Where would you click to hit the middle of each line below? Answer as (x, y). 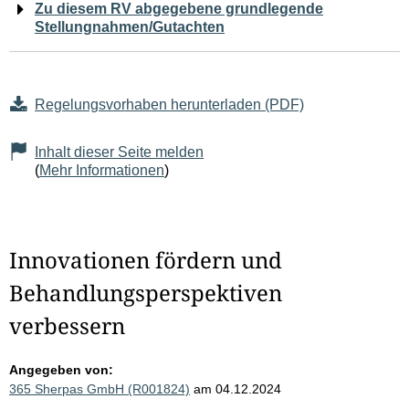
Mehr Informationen (102, 171)
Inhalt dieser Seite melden (119, 152)
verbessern (67, 326)
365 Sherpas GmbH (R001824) (100, 389)
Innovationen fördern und (146, 260)
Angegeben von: (61, 370)
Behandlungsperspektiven (146, 293)
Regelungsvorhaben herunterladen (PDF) (169, 105)
